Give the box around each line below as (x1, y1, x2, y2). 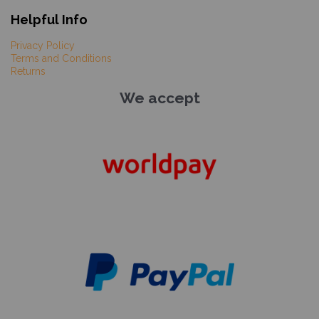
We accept (119, 89, 200, 108)
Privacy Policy (11, 40, 75, 52)
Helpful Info (11, 12, 88, 28)
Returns (11, 66, 46, 78)
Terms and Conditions (11, 53, 112, 65)
